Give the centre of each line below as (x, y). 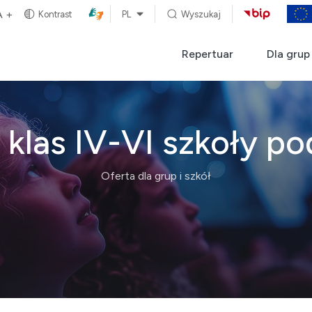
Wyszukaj (201, 14)
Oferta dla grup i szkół (156, 175)
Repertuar (208, 54)
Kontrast (55, 14)
